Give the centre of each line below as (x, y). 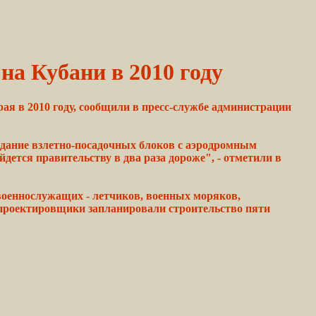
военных (168, 195)
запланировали (127, 208)
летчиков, (118, 195)
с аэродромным (216, 145)
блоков (157, 145)
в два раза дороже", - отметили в (196, 157)
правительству (74, 157)
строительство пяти (218, 208)
